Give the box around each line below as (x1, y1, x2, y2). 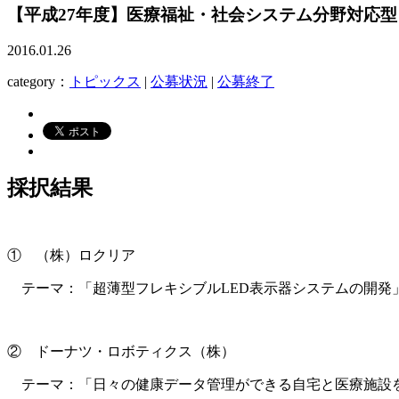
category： (7, 74, 69, 90)
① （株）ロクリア (7, 248, 135, 264)
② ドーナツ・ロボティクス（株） (7, 344, 235, 360)
